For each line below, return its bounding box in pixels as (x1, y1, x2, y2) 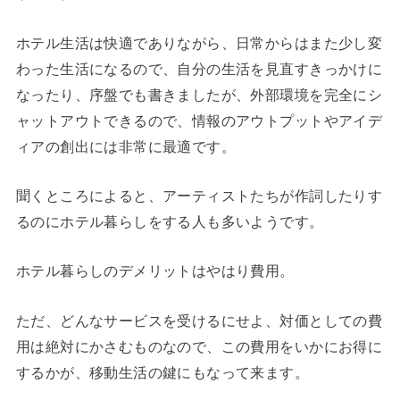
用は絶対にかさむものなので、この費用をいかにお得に (15, 337, 383, 354)
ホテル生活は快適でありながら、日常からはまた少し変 (15, 34, 383, 51)
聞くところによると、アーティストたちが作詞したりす (15, 187, 383, 204)
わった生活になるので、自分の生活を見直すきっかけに (15, 60, 383, 77)
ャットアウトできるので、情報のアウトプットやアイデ (15, 112, 383, 129)
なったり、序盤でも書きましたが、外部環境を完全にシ (15, 86, 383, 103)
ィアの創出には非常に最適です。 (15, 137, 237, 154)
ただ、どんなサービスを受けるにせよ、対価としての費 (15, 312, 383, 329)
